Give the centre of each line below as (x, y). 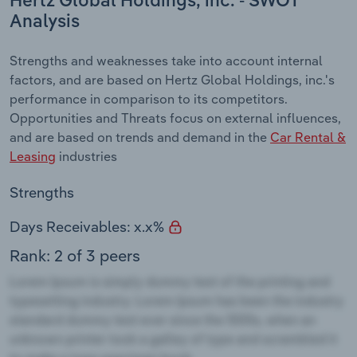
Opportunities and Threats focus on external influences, (175, 118)
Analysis (45, 22)
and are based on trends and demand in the (140, 137)
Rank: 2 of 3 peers (75, 256)
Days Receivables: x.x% (88, 226)
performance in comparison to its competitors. (149, 98)
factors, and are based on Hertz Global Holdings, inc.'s (172, 79)
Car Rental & (308, 137)
